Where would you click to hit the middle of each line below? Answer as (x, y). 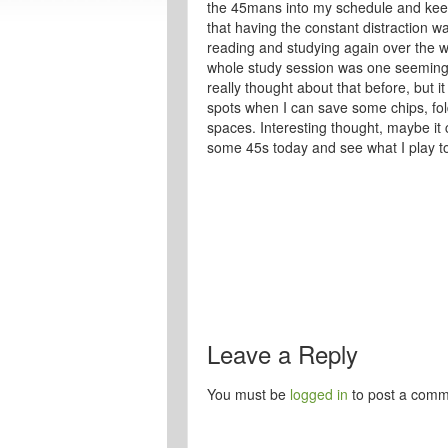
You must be (248, 394)
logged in (319, 394)
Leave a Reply (282, 353)
